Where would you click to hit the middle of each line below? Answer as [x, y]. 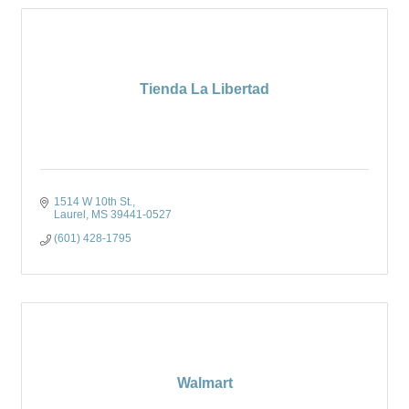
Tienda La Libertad [204, 89]
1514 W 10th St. [93, 202]
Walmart [204, 383]
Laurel [70, 215]
